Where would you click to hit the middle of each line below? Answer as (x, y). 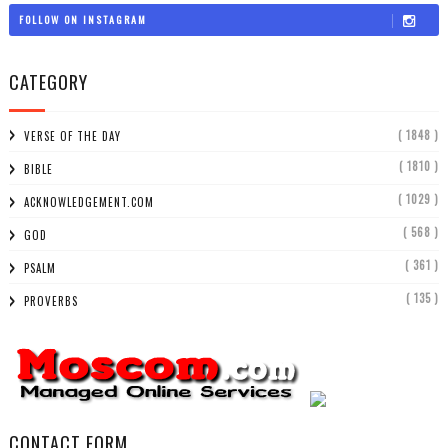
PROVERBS (50, 301)
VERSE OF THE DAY (72, 136)
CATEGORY (48, 82)
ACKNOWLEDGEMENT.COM (88, 202)
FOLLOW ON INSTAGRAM (82, 19)
